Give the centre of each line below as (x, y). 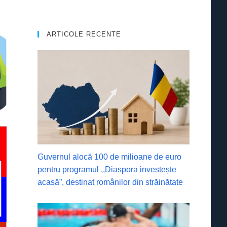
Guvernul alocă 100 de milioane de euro (110, 157)
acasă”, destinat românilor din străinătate (110, 182)
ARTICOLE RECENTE (84, 34)
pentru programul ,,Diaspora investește (107, 169)
